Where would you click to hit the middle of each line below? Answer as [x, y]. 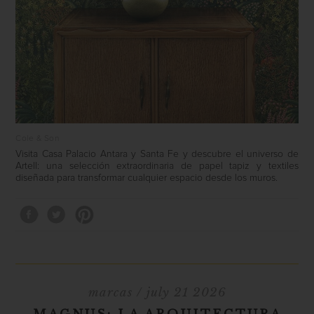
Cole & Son [37, 139]
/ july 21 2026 [179, 293]
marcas [110, 293]
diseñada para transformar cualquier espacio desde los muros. [147, 178]
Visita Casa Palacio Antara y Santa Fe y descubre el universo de [157, 155]
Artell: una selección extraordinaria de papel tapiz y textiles [157, 166]
